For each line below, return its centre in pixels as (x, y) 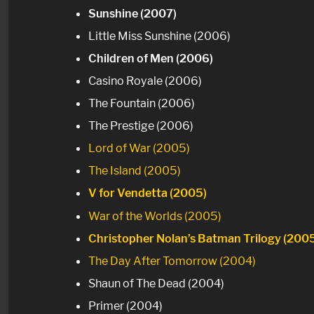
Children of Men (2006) (151, 59)
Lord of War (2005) (139, 148)
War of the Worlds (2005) (155, 216)
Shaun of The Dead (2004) (156, 283)
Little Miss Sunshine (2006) (159, 36)
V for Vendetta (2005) (148, 193)
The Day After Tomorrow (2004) (172, 260)
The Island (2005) (135, 171)
